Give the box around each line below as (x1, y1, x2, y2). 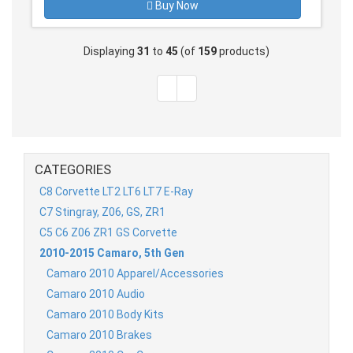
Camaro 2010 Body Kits (46, 308, 164, 321)
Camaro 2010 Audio (46, 288, 145, 301)
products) (217, 45, 269, 58)
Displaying (84, 45, 137, 58)
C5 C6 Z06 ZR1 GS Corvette (39, 226, 177, 240)
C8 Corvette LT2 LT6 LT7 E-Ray (39, 185, 193, 199)
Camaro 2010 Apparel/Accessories (46, 267, 224, 281)
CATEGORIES (35, 162, 111, 178)
